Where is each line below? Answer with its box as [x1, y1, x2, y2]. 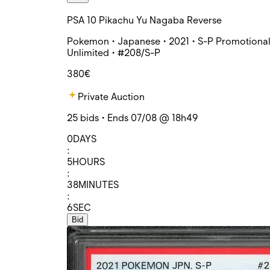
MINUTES [78, 179, 119, 191]
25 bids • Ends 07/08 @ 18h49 [67, 112, 198, 124]
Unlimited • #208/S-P [67, 47, 160, 59]
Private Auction [78, 91, 145, 103]
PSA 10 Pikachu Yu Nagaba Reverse [67, 14, 222, 27]
